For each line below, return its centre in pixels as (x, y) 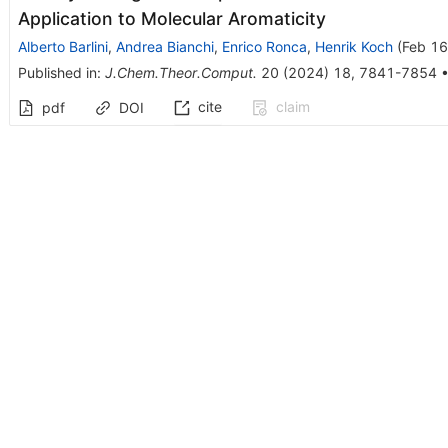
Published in (57, 72)
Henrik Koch (353, 46)
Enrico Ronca (264, 46)
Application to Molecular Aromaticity (171, 18)
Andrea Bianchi (164, 46)
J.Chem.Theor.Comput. (180, 72)
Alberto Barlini (62, 46)
